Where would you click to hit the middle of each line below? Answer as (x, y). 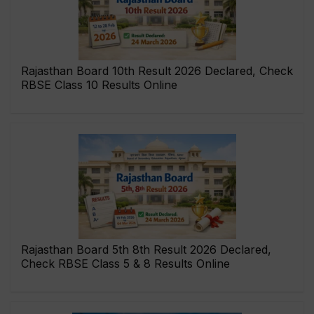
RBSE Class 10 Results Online (99, 85)
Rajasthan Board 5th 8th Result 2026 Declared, (146, 250)
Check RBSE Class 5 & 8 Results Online (125, 264)
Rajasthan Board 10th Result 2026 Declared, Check (157, 71)
